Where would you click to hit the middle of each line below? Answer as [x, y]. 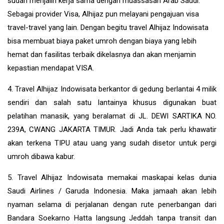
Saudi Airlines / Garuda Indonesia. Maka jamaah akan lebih [112, 191]
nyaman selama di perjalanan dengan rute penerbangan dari [112, 204]
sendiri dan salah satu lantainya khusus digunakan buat [112, 102]
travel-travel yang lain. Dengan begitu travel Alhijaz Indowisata [108, 27]
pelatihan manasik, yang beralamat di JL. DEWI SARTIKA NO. [112, 116]
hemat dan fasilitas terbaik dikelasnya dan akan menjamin [102, 54]
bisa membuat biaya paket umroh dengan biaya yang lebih [102, 41]
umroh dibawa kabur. [41, 156]
